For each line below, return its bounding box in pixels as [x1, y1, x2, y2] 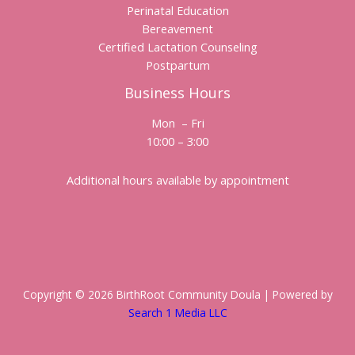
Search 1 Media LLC [128, 305, 227, 321]
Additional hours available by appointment [66, 171, 289, 188]
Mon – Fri [151, 115, 204, 132]
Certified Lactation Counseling [97, 39, 258, 55]
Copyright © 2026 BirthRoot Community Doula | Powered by [22, 287, 333, 303]
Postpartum [145, 57, 210, 74]
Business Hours [124, 83, 231, 103]
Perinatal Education [126, 2, 229, 19]
